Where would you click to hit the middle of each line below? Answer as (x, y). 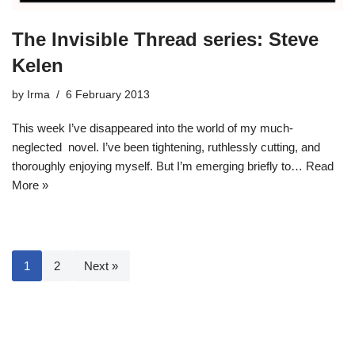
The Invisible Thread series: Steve (165, 39)
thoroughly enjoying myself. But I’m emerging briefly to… (159, 166)
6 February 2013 (108, 94)
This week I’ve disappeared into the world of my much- (153, 128)
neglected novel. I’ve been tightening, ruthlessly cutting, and (166, 147)
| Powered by (162, 344)
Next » (101, 265)
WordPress (229, 344)
